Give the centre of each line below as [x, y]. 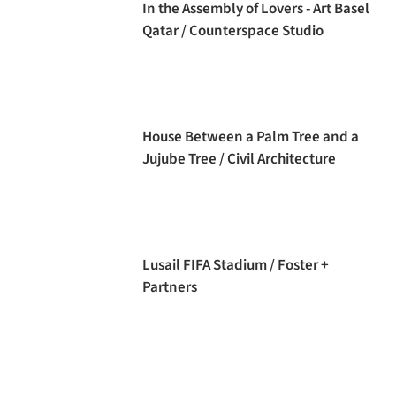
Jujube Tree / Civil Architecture [239, 159]
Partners [170, 287]
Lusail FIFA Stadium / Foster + [236, 265]
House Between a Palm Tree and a [251, 137]
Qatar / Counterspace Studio [233, 30]
